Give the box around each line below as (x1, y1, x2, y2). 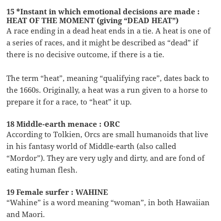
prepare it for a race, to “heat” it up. (6, 96, 132, 107)
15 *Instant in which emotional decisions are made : (6, 6, 200, 16)
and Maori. (6, 209, 45, 219)
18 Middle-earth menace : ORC (6, 118, 120, 129)
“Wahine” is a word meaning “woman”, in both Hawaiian (6, 197, 210, 207)
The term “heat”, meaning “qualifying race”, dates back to (6, 73, 210, 83)
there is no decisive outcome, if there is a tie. (6, 49, 165, 59)
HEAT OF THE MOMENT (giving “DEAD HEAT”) (6, 15, 179, 25)
